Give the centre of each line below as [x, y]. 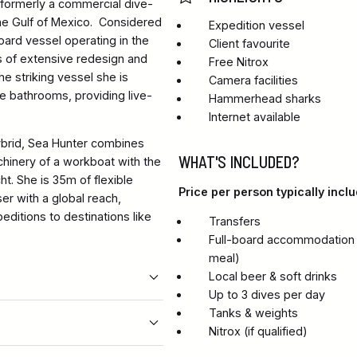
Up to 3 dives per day [267, 295]
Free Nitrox [239, 62]
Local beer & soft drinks [273, 277]
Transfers [235, 222]
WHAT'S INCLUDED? [239, 162]
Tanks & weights [254, 313]
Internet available [255, 117]
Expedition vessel [257, 25]
